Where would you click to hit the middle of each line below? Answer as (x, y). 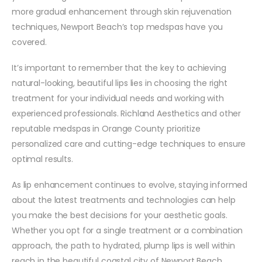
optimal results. (42, 159)
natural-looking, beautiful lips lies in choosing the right (120, 83)
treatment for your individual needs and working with (118, 99)
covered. (29, 42)
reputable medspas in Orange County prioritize (106, 129)
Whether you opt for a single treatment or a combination (127, 231)
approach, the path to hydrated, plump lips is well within (124, 246)
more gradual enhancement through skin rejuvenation (122, 12)
